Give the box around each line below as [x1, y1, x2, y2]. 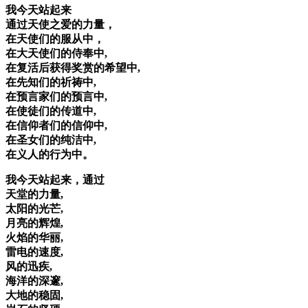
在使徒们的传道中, [5, 105, 96, 118]
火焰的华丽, [5, 232, 63, 244]
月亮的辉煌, [5, 217, 63, 230]
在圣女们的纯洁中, [5, 134, 96, 146]
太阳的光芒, [5, 203, 63, 215]
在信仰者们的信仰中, [5, 120, 107, 132]
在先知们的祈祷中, [5, 76, 96, 89]
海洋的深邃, [5, 275, 63, 287]
